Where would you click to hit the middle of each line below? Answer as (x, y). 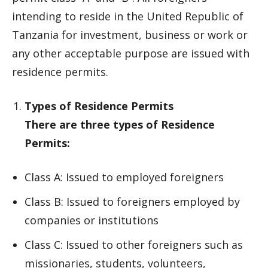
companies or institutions (92, 220)
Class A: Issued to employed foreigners (124, 177)
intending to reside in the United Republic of (128, 16)
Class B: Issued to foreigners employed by (132, 202)
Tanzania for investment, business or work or (130, 35)
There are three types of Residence (120, 124)
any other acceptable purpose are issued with (131, 53)
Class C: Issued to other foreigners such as (134, 245)
